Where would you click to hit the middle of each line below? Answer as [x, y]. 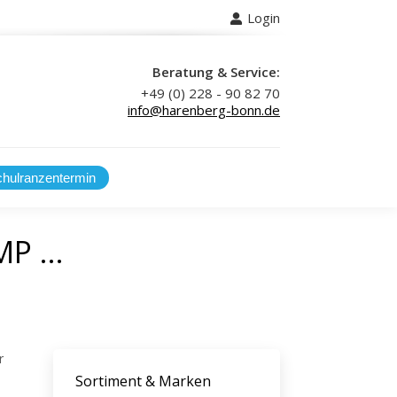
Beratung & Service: [216, 72]
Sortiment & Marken [144, 381]
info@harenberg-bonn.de [204, 110]
